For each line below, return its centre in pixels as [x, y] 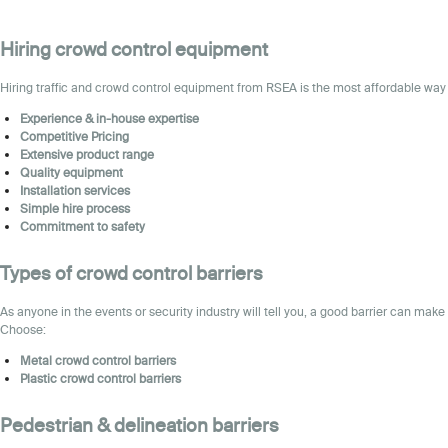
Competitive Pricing [74, 136]
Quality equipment [71, 172]
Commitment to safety [82, 226]
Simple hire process [75, 208]
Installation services [75, 190]
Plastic [40, 378]
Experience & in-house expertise [109, 118]
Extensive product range [87, 154]
